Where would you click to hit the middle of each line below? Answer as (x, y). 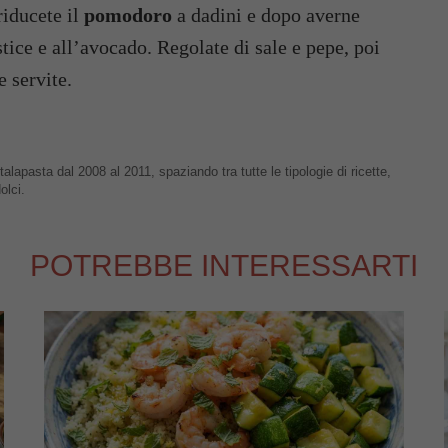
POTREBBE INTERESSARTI (224, 265)
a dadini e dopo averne (268, 15)
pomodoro (130, 15)
